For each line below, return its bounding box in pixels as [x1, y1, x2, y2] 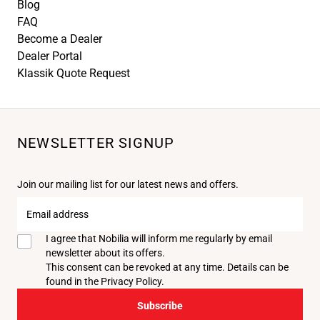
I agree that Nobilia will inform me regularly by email [46, 233, 272, 245]
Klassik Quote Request [17, 66, 130, 81]
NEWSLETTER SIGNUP [17, 134, 175, 152]
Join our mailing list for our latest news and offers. [17, 179, 239, 191]
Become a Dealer [17, 32, 102, 46]
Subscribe [137, 300, 183, 312]
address [16, 215, 56, 229]
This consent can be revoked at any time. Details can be [46, 261, 289, 274]
